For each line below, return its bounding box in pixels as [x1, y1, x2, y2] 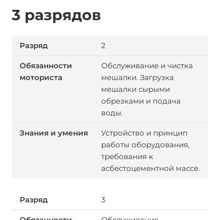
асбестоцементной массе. [101, 164, 200, 173]
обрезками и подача [101, 96, 181, 106]
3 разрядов [12, 6, 101, 24]
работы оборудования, [101, 140, 190, 149]
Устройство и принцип [101, 128, 188, 137]
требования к [101, 152, 153, 161]
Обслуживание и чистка [101, 61, 193, 70]
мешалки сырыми [101, 84, 170, 94]
